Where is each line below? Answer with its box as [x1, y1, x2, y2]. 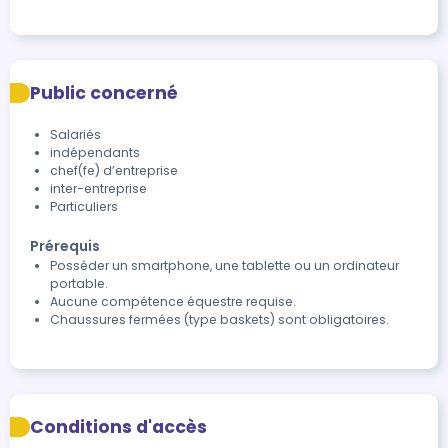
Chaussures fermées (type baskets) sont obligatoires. [50, 311, 389, 328]
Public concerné [30, 81, 178, 105]
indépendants [50, 144, 140, 161]
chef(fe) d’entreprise [50, 162, 178, 179]
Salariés [50, 126, 101, 143]
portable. [50, 275, 108, 292]
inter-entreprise [50, 180, 147, 197]
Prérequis [30, 236, 100, 256]
